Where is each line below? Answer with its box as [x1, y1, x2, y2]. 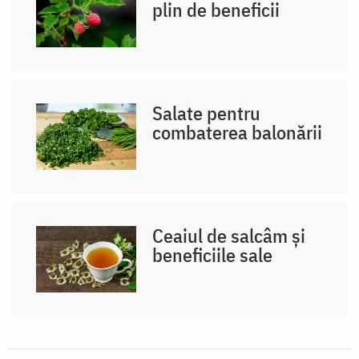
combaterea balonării [152, 119, 323, 145]
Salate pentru [152, 99, 261, 126]
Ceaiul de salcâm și [152, 222, 306, 248]
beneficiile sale [152, 241, 273, 268]
